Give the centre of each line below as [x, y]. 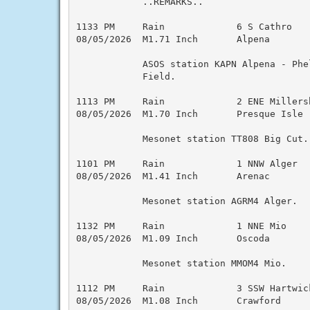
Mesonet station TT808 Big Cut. [192, 138]
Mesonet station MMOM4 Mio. [181, 263]
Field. [126, 76]
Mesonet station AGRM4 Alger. [186, 201]
